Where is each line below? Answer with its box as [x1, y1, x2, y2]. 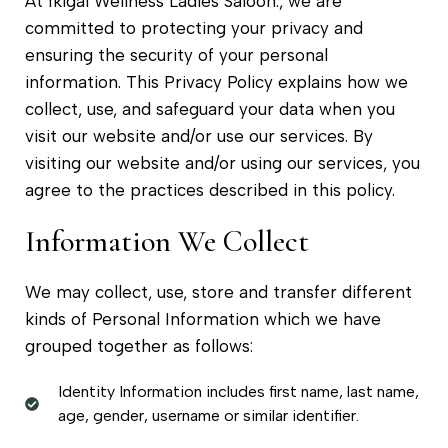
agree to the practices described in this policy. [25, 179, 395, 200]
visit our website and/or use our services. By [25, 125, 373, 146]
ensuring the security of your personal [25, 44, 328, 65]
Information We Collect [25, 222, 309, 260]
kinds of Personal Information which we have [25, 308, 381, 329]
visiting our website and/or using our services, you [25, 152, 420, 173]
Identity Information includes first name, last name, [57, 381, 419, 401]
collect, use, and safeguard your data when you [25, 98, 395, 119]
